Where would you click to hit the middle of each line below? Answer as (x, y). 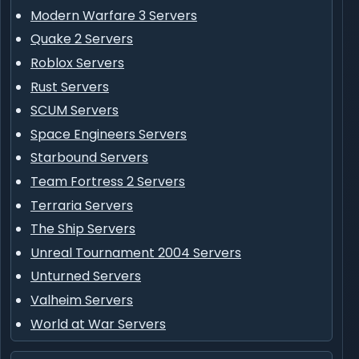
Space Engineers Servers (109, 134)
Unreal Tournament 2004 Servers (136, 252)
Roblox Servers (77, 63)
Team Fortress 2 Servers (108, 181)
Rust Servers (70, 87)
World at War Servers (98, 324)
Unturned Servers (86, 276)
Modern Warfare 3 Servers (114, 15)
